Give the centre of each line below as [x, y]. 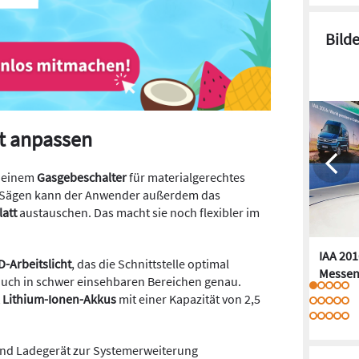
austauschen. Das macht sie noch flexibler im [138, 212]
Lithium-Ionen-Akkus [59, 299]
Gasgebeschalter [82, 177]
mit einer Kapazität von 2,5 [188, 299]
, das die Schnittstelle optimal [150, 264]
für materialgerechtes [186, 177]
